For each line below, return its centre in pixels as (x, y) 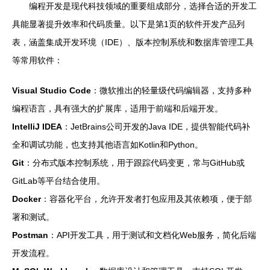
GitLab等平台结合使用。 (58, 181)
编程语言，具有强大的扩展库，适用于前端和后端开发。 (118, 108)
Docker (27, 199)
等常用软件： (37, 60)
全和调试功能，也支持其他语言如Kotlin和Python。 (108, 145)
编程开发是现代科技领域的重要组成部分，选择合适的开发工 (143, 6)
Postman (30, 235)
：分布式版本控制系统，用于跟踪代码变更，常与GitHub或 (134, 163)
